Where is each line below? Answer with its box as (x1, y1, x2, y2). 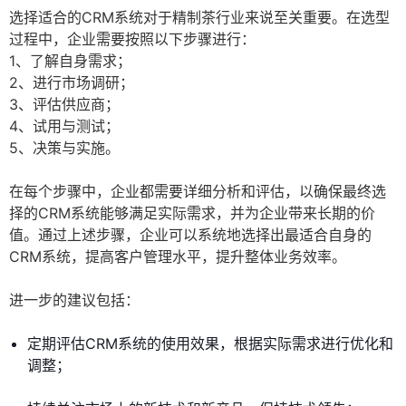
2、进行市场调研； (9, 73, 134, 92)
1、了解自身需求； (9, 52, 131, 71)
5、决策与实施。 (9, 139, 120, 158)
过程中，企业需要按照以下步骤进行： (9, 30, 256, 49)
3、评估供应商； (9, 95, 120, 114)
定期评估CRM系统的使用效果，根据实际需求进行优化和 (27, 334, 393, 353)
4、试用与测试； (9, 117, 120, 136)
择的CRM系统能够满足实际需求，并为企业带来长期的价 (9, 204, 375, 223)
